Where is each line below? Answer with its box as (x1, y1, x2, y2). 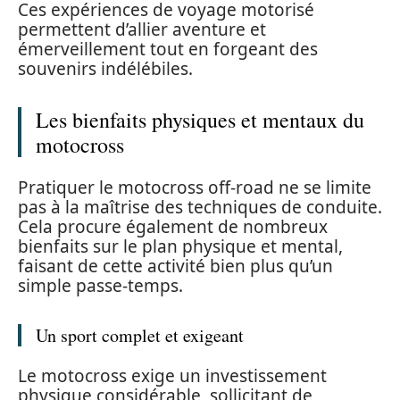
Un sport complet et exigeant (36, 322, 244, 347)
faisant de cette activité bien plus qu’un (18, 254, 333, 278)
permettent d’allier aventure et (18, 18, 266, 42)
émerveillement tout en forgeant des (18, 37, 318, 62)
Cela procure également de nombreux (18, 214, 328, 238)
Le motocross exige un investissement (18, 364, 327, 388)
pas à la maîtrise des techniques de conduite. (18, 195, 382, 219)
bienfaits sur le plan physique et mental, (18, 234, 343, 258)
